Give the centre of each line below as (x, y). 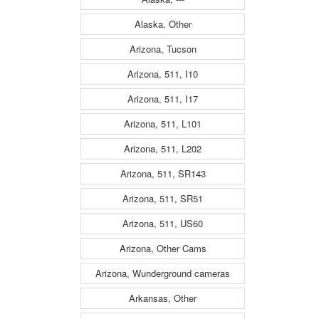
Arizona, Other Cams (163, 249)
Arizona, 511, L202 (163, 149)
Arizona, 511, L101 (163, 124)
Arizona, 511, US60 (163, 224)
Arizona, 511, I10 (163, 74)
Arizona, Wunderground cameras (163, 273)
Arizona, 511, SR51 (163, 199)
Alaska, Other (163, 24)
